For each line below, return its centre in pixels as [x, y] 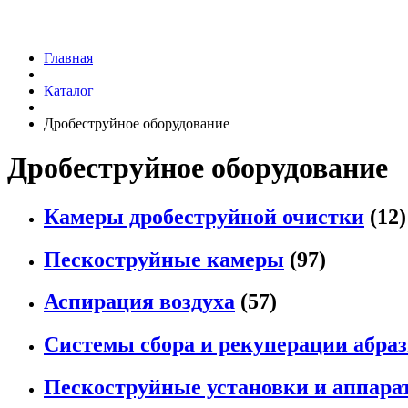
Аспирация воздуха [139, 302]
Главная [68, 57]
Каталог [69, 90]
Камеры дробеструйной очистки [204, 216]
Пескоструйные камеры [164, 259]
